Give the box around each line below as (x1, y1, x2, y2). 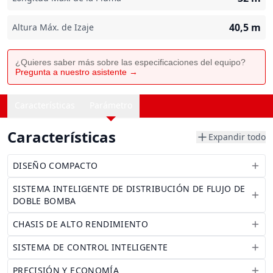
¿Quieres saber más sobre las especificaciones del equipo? (15, 57, 246, 67)
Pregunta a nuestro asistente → (15, 67, 138, 77)
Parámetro (90, 99, 132, 111)
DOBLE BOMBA (13, 195, 76, 207)
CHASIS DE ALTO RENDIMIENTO (13, 218, 149, 230)
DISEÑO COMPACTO (13, 160, 98, 171)
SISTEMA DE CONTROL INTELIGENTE (13, 241, 168, 253)
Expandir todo (208, 131, 266, 143)
